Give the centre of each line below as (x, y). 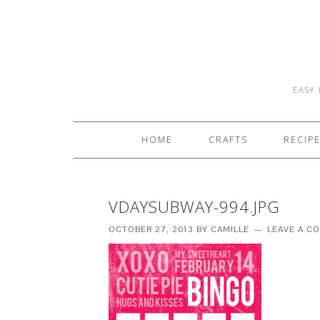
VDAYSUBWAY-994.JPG (194, 206)
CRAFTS (228, 140)
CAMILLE (230, 229)
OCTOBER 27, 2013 (151, 229)
